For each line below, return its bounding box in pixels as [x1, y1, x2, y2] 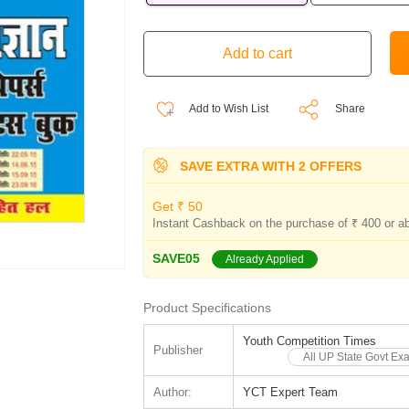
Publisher [152, 342, 203, 357]
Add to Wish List [186, 102, 268, 115]
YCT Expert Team [242, 384, 338, 399]
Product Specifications [142, 299, 271, 315]
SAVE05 [152, 250, 200, 266]
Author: [152, 384, 192, 399]
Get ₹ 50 [152, 198, 203, 214]
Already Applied [225, 252, 304, 266]
